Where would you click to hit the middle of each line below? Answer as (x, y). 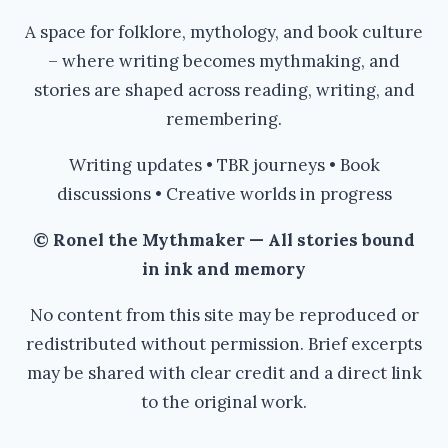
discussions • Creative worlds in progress (224, 194)
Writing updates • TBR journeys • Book (224, 165)
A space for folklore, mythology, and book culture (224, 32)
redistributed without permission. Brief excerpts (224, 344)
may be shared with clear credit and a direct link (224, 373)
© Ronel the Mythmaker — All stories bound (224, 240)
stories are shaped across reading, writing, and (224, 90)
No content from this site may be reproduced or (224, 315)
